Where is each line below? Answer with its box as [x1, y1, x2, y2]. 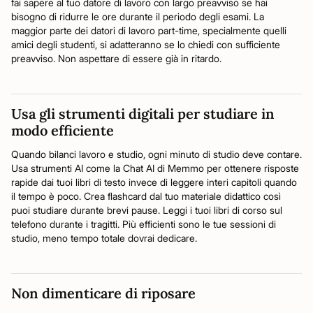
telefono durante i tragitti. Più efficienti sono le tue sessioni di [11, 218, 276, 230]
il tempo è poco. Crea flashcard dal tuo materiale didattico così [11, 190, 281, 202]
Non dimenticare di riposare [11, 284, 196, 302]
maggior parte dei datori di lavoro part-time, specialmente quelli [11, 24, 286, 36]
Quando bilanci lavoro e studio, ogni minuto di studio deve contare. [11, 148, 302, 160]
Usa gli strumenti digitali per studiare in [11, 105, 275, 122]
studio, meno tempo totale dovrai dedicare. [11, 232, 197, 244]
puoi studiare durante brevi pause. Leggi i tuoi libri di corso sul [11, 204, 282, 216]
